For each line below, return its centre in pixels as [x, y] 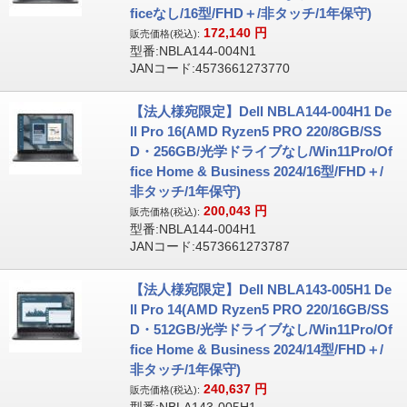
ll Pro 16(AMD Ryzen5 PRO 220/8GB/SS [255, 131]
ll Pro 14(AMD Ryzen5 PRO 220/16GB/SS [259, 309]
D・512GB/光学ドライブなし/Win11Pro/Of [261, 329]
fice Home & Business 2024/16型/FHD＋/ [256, 171]
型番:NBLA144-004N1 [193, 51]
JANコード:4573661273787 [209, 246]
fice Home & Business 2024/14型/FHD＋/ [256, 349]
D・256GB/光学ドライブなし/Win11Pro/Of [261, 151]
